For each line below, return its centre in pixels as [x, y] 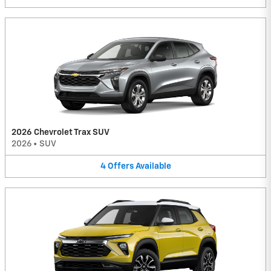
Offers [120, 166]
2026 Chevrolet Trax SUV [60, 132]
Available [153, 166]
